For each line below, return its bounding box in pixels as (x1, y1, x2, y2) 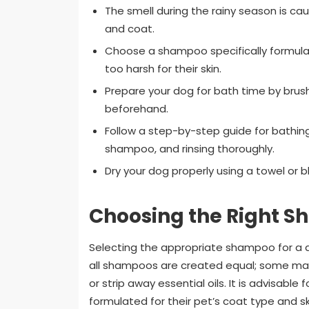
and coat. (104, 21, 154, 36)
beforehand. (104, 101, 168, 116)
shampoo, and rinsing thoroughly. (104, 141, 275, 156)
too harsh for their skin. (104, 61, 221, 76)
